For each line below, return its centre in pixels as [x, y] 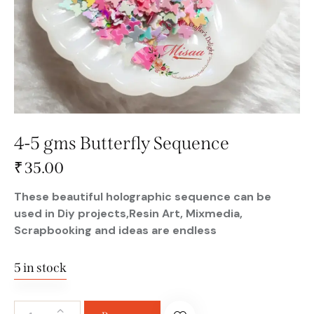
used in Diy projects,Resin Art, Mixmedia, [128, 213]
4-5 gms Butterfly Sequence [122, 144]
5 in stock [40, 267]
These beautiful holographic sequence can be [143, 196]
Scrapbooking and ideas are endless [115, 230]
